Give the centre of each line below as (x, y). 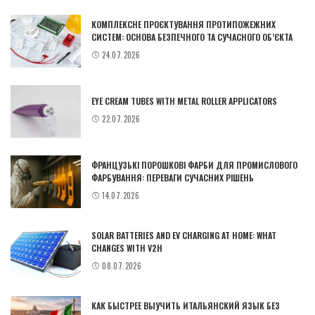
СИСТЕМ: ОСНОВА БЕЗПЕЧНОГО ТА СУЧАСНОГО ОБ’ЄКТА (192, 37)
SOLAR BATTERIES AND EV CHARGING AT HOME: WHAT (184, 236)
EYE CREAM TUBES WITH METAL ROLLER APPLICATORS (184, 101)
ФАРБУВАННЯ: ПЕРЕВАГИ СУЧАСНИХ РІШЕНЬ (173, 178)
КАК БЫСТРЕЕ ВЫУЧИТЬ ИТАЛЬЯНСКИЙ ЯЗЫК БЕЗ (186, 306)
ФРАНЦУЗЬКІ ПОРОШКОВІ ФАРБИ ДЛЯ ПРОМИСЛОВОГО (194, 165)
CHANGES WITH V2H (127, 248)
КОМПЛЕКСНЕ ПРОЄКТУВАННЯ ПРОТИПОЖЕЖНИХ (184, 25)
